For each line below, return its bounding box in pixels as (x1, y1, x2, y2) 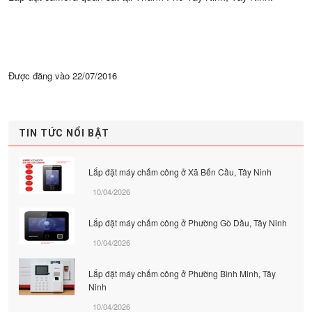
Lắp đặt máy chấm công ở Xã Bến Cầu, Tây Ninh (88, 165, 272, 178)
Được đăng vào (8, 68, 72, 82)
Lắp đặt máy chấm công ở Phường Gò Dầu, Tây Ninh (88, 216, 287, 228)
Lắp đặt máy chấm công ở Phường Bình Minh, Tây (88, 267, 276, 279)
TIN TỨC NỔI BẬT (19, 127, 109, 139)
